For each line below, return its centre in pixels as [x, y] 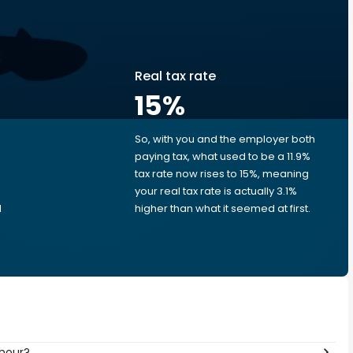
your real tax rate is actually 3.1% [216, 191]
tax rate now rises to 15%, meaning [222, 174]
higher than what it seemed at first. [223, 208]
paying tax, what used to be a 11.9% [223, 156]
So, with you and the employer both [225, 139]
